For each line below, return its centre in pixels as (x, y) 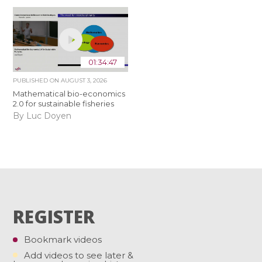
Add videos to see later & (79, 255)
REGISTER (54, 217)
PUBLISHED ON (37, 80)
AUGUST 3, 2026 (84, 80)
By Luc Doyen (42, 116)
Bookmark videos (63, 240)
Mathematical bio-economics (69, 93)
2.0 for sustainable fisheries (64, 103)
